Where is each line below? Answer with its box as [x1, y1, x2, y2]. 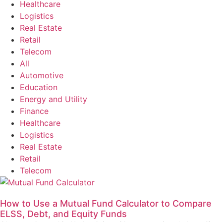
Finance [20, 106, 49, 116]
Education [20, 82, 57, 92]
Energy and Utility [20, 94, 87, 104]
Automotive [20, 70, 63, 80]
